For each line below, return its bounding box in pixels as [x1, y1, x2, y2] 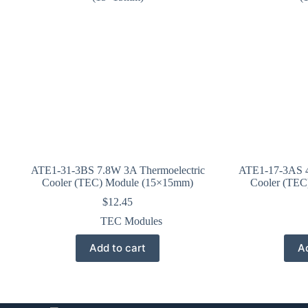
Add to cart [89, 241, 146, 255]
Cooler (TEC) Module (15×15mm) [42, 176, 194, 188]
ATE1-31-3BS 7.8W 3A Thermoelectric [30, 164, 205, 176]
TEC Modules [100, 214, 163, 227]
